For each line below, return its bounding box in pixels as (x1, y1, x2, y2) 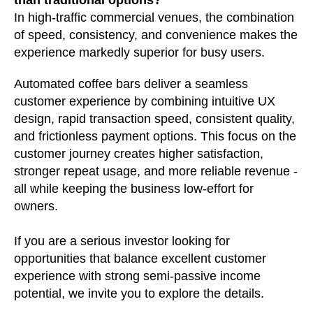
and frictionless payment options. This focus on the (14, 129, 296, 143)
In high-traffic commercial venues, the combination (14, 10, 294, 24)
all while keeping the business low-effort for (14, 181, 254, 196)
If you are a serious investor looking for (14, 233, 230, 248)
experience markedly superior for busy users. (14, 45, 265, 59)
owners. (14, 198, 58, 213)
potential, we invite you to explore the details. (14, 286, 264, 300)
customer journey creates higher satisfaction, (14, 146, 263, 161)
